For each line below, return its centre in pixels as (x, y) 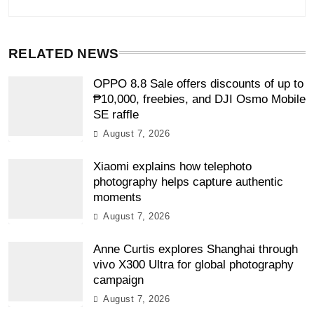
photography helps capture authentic (188, 182)
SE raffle (116, 115)
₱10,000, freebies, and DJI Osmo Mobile (199, 100)
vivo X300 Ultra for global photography (193, 265)
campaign (118, 280)
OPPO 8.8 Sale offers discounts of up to (198, 84)
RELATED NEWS (64, 54)
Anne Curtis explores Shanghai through (196, 250)
